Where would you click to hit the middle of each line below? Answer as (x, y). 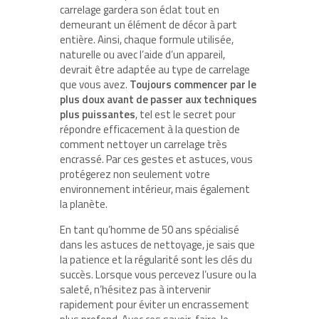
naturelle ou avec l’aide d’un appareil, (142, 54)
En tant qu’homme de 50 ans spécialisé (150, 229)
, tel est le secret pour (185, 114)
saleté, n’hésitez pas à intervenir (135, 289)
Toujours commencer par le (193, 84)
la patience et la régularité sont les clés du (156, 259)
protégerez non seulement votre (135, 174)
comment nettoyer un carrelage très (143, 144)
